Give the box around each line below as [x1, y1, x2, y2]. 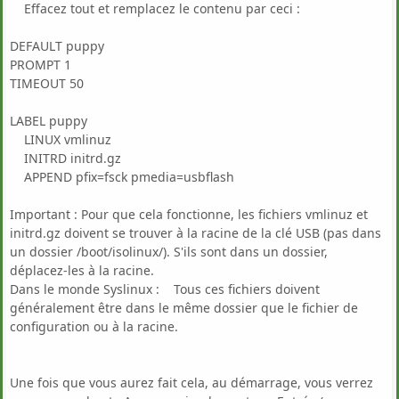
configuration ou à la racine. [10, 317, 178, 335]
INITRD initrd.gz [10, 149, 121, 167]
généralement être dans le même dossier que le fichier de [10, 298, 358, 316]
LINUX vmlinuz [10, 130, 111, 148]
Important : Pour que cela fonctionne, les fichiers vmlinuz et [10, 205, 368, 223]
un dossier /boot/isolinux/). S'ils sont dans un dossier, [10, 242, 328, 260]
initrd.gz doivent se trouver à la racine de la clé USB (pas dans [10, 224, 381, 241]
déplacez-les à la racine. [10, 261, 154, 279]
